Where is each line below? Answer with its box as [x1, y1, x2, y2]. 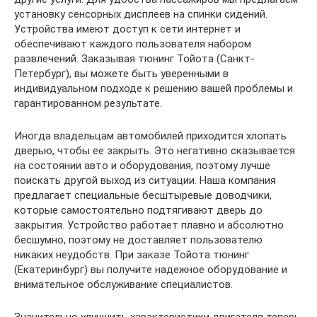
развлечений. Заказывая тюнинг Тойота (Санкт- [14, 52, 255, 65]
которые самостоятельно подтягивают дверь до [14, 203, 263, 217]
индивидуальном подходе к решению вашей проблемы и [14, 81, 293, 95]
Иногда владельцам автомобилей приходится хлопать [14, 129, 287, 142]
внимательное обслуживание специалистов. [14, 277, 233, 291]
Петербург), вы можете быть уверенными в [14, 67, 229, 80]
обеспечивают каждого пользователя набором [14, 37, 251, 50]
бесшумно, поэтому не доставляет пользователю [14, 233, 263, 246]
